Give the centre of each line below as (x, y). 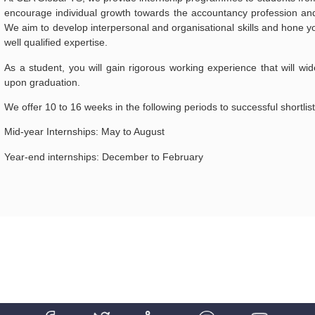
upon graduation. (42, 82)
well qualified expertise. (56, 43)
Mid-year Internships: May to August (84, 132)
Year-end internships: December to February (104, 156)
